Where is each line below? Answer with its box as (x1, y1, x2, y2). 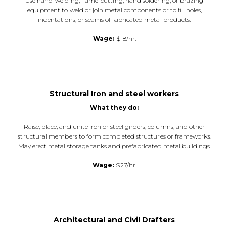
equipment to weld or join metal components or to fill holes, (27, 6, 202, 14)
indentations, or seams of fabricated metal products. (38, 15, 191, 24)
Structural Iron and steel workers (50, 88, 179, 98)
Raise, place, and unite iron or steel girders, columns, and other (24, 122, 205, 130)
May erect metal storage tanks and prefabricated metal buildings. (18, 142, 211, 150)
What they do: (90, 103, 139, 111)
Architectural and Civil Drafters (54, 215, 175, 224)
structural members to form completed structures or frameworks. (17, 132, 211, 140)
